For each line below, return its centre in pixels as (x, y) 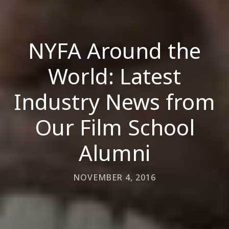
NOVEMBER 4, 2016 (114, 177)
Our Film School (114, 127)
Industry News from (114, 101)
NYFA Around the (114, 50)
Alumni (114, 153)
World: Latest (114, 76)
